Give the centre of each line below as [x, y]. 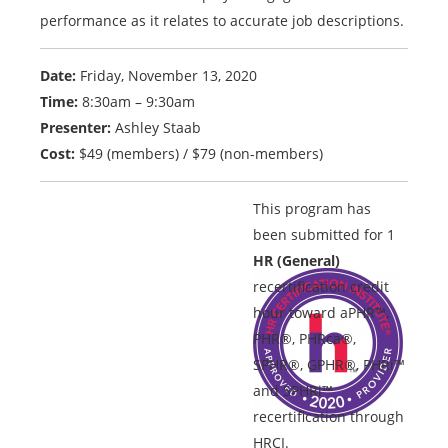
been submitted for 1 [324, 235]
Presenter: [75, 128]
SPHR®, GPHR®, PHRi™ [329, 365]
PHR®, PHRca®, [304, 339]
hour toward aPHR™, [321, 313]
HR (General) [296, 261]
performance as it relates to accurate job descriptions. [222, 21]
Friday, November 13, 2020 [168, 76]
